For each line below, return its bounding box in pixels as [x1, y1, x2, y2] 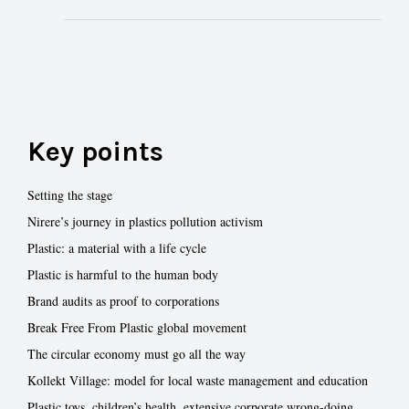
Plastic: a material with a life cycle [27, 238, 206, 257]
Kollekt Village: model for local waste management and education [27, 371, 368, 389]
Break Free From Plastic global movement [27, 318, 246, 336]
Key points [27, 134, 163, 168]
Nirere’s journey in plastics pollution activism [27, 212, 263, 230]
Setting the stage [27, 185, 112, 204]
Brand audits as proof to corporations [27, 291, 219, 309]
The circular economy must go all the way [27, 344, 246, 362]
